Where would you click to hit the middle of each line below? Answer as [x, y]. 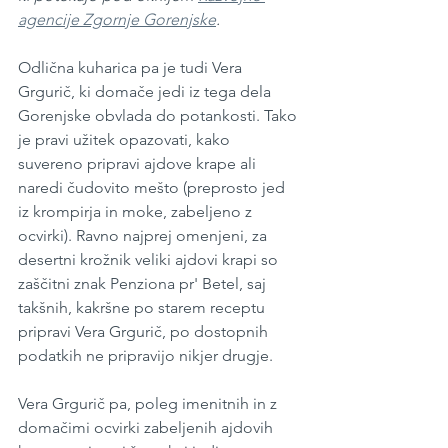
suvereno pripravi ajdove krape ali [139, 163]
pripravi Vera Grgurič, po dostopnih [145, 331]
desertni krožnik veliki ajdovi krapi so [150, 259]
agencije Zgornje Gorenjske [117, 19]
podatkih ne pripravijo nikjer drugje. [147, 355]
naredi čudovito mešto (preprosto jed [153, 187]
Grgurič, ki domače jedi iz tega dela [146, 91]
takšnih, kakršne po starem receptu [143, 307]
